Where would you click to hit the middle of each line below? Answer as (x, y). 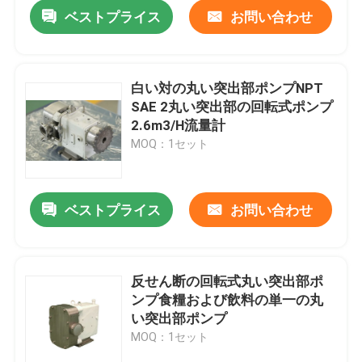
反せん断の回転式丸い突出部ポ (227, 282)
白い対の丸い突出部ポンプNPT (227, 88)
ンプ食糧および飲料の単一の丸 (227, 300)
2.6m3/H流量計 (179, 126)
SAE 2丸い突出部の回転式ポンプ (232, 107)
